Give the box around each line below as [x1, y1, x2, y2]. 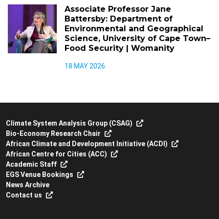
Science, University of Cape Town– [65, 33, 210, 43]
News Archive [6, 180, 49, 189]
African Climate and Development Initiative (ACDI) [6, 139, 168, 148]
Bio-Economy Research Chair [6, 129, 101, 137]
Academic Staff [6, 160, 57, 168]
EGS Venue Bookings [6, 170, 73, 178]
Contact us [6, 191, 42, 199]
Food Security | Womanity [65, 43, 175, 53]
